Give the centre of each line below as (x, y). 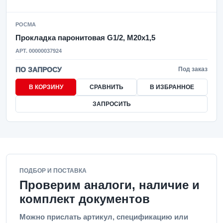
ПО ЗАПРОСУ (39, 70)
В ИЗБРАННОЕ (172, 87)
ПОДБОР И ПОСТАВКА (53, 171)
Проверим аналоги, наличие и (110, 185)
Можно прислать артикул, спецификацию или (104, 217)
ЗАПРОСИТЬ (111, 104)
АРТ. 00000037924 (39, 51)
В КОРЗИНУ (46, 87)
